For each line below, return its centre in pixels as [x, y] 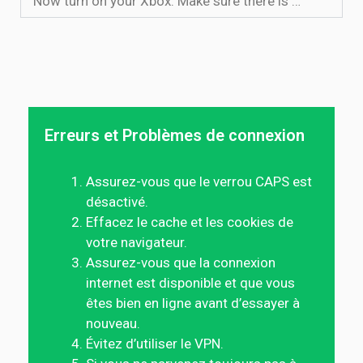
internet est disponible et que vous [190, 283]
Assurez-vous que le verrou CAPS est [199, 181]
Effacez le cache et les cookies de [190, 222]
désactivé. [117, 202]
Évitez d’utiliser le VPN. [155, 344]
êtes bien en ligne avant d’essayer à [193, 303]
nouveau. [113, 323]
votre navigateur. [137, 242]
